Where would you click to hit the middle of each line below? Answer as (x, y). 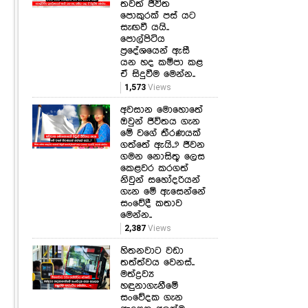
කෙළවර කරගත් (154, 168)
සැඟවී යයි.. (144, 27)
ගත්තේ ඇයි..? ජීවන (162, 145)
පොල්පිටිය (142, 39)
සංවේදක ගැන (151, 297)
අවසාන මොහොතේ (161, 110)
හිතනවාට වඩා (152, 251)
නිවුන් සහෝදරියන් (160, 180)
